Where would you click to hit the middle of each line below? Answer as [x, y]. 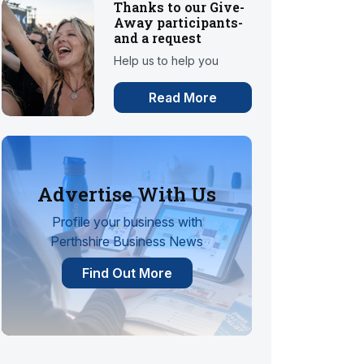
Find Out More [127, 273]
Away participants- [179, 23]
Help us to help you [167, 61]
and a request [158, 38]
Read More [183, 98]
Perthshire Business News [127, 241]
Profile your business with [127, 221]
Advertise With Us [127, 194]
